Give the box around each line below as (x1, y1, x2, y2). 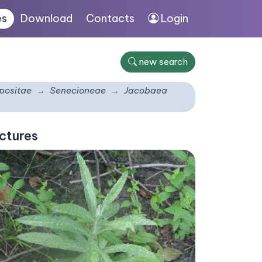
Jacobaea (124, 85, 167, 96)
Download (20, 12, 73, 25)
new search (139, 56, 188, 67)
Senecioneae (50, 85, 106, 96)
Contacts (86, 12, 135, 25)
